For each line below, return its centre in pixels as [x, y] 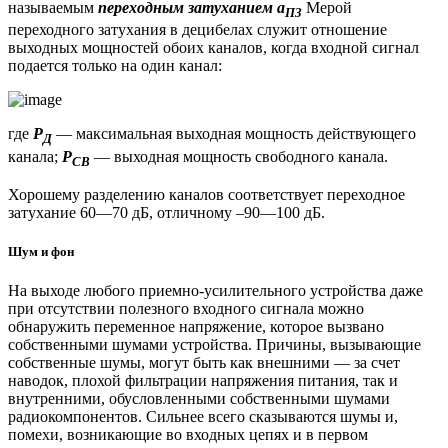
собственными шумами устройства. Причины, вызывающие [214, 345]
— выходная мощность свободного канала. [239, 156]
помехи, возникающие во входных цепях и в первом [188, 435]
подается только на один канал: [115, 66]
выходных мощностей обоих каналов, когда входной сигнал [213, 48]
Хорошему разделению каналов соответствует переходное [206, 194]
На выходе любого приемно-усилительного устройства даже [215, 291]
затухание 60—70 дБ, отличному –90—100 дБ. [166, 212]
